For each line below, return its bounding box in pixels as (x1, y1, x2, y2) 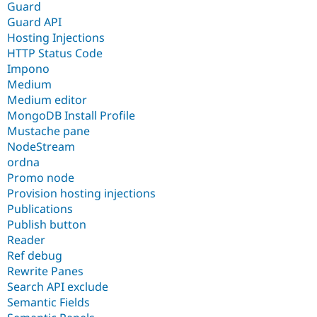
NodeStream (7, 138, 75, 154)
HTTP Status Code (7, 45, 103, 61)
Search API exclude (7, 278, 108, 294)
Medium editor (7, 91, 87, 108)
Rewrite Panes (7, 263, 83, 279)
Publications (7, 200, 73, 217)
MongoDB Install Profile (7, 107, 135, 123)
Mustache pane (7, 122, 90, 139)
